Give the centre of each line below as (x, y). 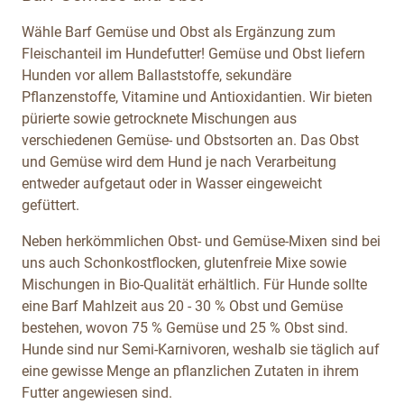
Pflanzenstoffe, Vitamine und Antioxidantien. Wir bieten (197, 96)
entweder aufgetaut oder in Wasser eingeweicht (172, 183)
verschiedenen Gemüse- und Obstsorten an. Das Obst (190, 140)
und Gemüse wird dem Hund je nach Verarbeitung (179, 161)
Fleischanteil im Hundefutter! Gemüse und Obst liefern (193, 53)
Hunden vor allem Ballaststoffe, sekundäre (156, 75)
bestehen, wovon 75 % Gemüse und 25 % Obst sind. (185, 327)
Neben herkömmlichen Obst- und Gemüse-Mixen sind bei (201, 241)
